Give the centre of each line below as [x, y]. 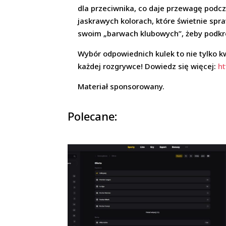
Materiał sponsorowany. [121, 87]
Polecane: [93, 116]
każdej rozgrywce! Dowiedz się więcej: [148, 66]
